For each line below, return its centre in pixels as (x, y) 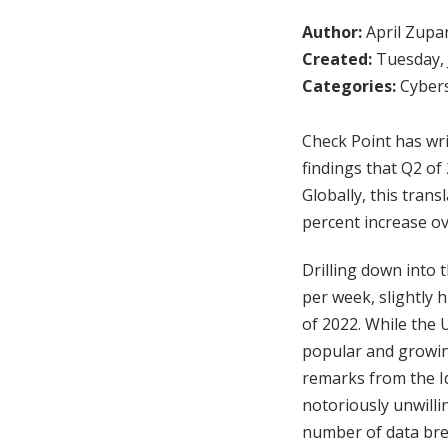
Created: (339, 58)
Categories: (351, 85)
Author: (334, 31)
